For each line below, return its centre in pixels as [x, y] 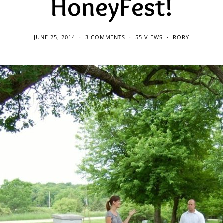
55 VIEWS [149, 37]
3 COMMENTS [105, 37]
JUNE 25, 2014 [55, 37]
